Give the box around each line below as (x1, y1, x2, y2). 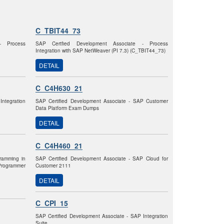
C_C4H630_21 (35, 83, 82, 93)
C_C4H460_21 (35, 140, 82, 150)
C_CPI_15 (35, 198, 68, 208)
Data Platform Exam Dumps (35, 104, 99, 111)
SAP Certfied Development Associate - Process (35, 40, 168, 47)
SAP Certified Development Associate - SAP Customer (35, 97, 168, 104)
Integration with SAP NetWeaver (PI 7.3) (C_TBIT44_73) (35, 47, 165, 54)
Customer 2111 (35, 162, 71, 169)
